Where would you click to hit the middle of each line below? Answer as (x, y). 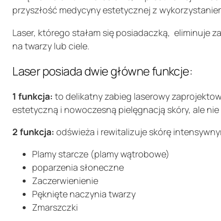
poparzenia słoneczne (78, 167)
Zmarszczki (55, 207)
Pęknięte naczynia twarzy (84, 194)
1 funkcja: (33, 96)
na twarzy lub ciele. (51, 46)
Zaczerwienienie (65, 180)
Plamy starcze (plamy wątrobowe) (101, 154)
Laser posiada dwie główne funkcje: (103, 71)
